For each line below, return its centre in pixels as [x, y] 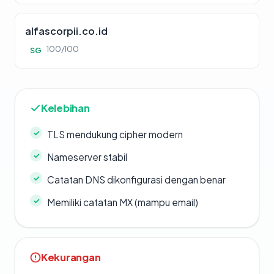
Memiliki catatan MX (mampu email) [123, 202]
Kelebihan [65, 108]
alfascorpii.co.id [66, 31]
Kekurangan [71, 257]
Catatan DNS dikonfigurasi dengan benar [136, 180]
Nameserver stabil [87, 157]
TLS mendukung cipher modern [115, 135]
